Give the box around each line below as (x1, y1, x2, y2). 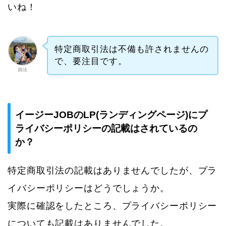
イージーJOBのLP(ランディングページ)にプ (15, 109, 207, 121)
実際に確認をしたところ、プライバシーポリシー (8, 201, 217, 211)
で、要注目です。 (54, 56, 127, 66)
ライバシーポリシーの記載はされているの (15, 123, 197, 134)
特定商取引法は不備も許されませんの (54, 44, 209, 54)
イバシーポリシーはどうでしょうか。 (8, 183, 169, 194)
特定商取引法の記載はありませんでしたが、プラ (8, 165, 217, 176)
